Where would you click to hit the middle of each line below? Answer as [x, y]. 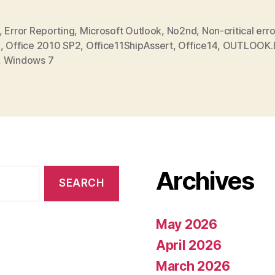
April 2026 [189, 245]
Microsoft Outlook [121, 30]
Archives [205, 180]
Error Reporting [40, 30]
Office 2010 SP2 [43, 45]
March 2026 [193, 266]
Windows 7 [29, 60]
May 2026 [187, 224]
